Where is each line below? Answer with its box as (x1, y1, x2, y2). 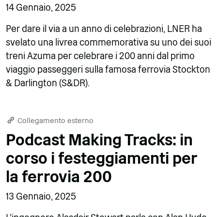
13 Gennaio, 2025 (6, 190, 76, 202)
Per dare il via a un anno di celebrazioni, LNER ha (6, 23, 202, 34)
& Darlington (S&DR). (6, 77, 90, 89)
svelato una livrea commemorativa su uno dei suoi (6, 36, 211, 48)
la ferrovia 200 (6, 167, 112, 186)
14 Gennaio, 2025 (6, 1, 76, 13)
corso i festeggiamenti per (6, 149, 197, 168)
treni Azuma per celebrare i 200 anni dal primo (6, 50, 195, 62)
